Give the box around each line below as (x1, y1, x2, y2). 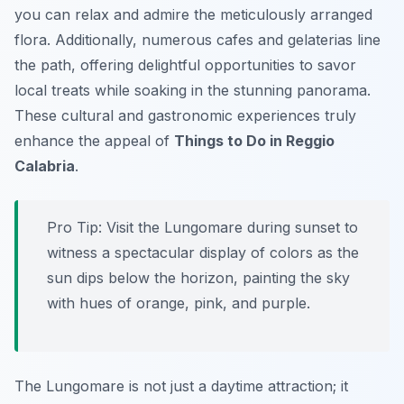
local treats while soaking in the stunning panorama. (14, 81, 371, 100)
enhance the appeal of (14, 132, 174, 151)
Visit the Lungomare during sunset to (102, 218, 358, 237)
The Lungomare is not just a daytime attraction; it (14, 377, 348, 396)
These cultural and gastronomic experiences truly (14, 106, 356, 125)
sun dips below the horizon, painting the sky (47, 269, 350, 288)
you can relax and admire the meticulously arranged (14, 5, 372, 24)
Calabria (14, 157, 75, 176)
